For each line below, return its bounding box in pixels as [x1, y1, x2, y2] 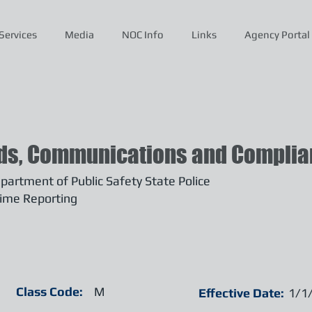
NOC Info [121, 29, 164, 40]
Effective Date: [198, 286, 284, 300]
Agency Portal [244, 29, 310, 40]
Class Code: [16, 284, 83, 299]
